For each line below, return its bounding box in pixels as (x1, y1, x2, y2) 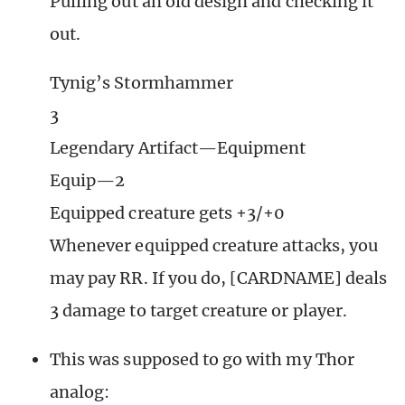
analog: (50, 381, 110, 403)
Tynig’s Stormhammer (50, 72, 233, 94)
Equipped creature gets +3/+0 (50, 202, 286, 224)
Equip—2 (50, 170, 126, 192)
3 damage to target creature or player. (50, 300, 347, 322)
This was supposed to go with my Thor (50, 349, 354, 371)
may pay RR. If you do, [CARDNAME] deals (50, 268, 387, 289)
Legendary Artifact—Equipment (50, 137, 306, 159)
